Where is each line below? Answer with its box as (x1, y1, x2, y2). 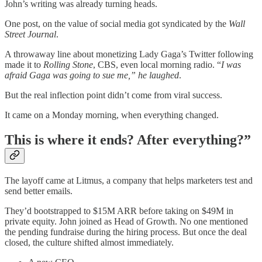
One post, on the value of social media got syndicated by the (5, 19, 229, 29)
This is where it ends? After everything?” (5, 132, 251, 148)
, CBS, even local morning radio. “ (93, 60, 221, 70)
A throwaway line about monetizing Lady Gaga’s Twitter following (5, 49, 253, 60)
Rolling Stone (43, 60, 93, 70)
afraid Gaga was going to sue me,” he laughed (5, 70, 179, 81)
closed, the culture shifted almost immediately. (5, 237, 174, 247)
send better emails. (5, 185, 73, 196)
